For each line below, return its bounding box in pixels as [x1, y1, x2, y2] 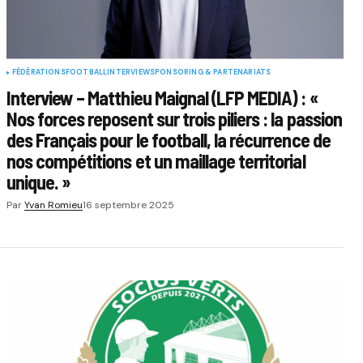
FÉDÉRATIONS [11, 66, 66, 77]
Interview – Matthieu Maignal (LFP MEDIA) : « [6, 85, 318, 109]
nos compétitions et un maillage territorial [6, 148, 305, 173]
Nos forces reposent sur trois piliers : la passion [6, 106, 342, 130]
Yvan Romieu [23, 198, 83, 211]
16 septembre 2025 [82, 198, 174, 211]
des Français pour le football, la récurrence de [6, 127, 331, 152]
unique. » [6, 169, 71, 194]
